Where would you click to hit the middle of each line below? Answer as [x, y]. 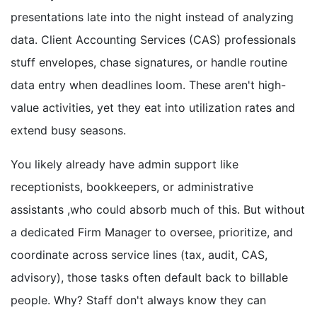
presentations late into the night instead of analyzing [152, 17]
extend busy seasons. [68, 131]
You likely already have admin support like [125, 165]
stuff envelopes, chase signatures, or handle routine [149, 63]
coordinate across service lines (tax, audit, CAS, [139, 255]
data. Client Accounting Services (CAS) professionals [153, 40]
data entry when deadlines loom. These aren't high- [148, 85]
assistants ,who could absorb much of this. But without [158, 210]
